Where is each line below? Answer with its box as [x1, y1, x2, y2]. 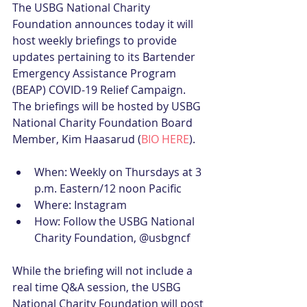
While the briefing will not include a [12, 263, 195, 278]
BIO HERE [141, 132, 189, 147]
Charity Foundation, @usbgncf [34, 230, 193, 245]
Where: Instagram [34, 197, 132, 212]
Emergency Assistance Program [12, 66, 179, 81]
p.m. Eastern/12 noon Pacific [34, 181, 187, 196]
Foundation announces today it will [12, 16, 196, 32]
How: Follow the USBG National [34, 214, 197, 229]
